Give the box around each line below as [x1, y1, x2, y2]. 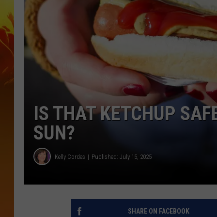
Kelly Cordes [55, 153, 85, 160]
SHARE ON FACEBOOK [127, 207, 189, 216]
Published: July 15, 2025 [92, 153, 152, 160]
